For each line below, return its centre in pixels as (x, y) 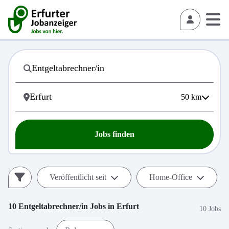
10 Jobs (210, 209)
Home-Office (171, 177)
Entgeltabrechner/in (53, 206)
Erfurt (128, 206)
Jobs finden (114, 134)
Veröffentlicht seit (78, 177)
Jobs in (102, 206)
